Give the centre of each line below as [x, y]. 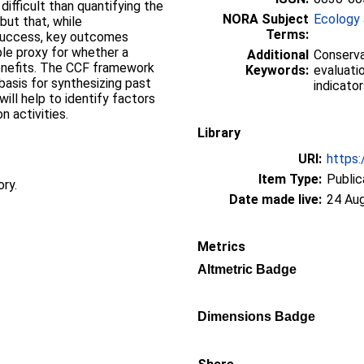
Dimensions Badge [256, 316]
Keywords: [277, 70]
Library [219, 132]
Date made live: [275, 199]
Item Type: [290, 179]
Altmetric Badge [247, 269]
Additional [278, 54]
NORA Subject [266, 19]
